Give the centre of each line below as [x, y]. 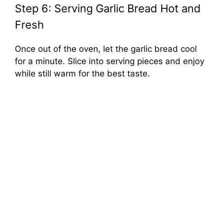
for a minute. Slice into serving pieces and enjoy [110, 61]
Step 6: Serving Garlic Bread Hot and [108, 8]
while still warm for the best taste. [82, 73]
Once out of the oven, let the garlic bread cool [106, 49]
